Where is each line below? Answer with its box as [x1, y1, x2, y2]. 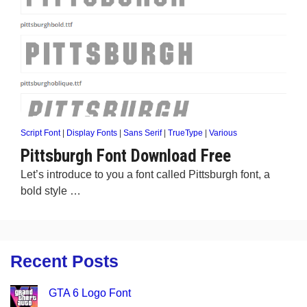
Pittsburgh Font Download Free [21, 146, 231, 166]
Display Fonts [66, 128, 117, 138]
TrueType [168, 128, 203, 138]
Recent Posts [10, 251, 119, 271]
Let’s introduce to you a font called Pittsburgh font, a [21, 169, 270, 180]
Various [209, 128, 237, 138]
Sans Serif [123, 128, 162, 138]
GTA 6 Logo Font [49, 287, 131, 299]
